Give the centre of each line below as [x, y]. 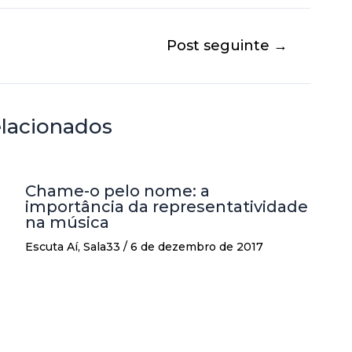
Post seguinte [220, 46]
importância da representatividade [167, 207]
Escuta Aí [51, 247]
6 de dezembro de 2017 [197, 247]
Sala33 [102, 247]
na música [67, 223]
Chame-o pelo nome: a [117, 191]
